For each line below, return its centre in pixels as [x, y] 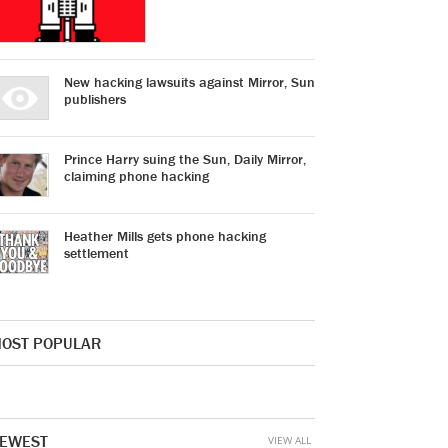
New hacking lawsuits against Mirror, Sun [189, 82]
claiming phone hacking [136, 176]
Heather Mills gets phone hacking [165, 236]
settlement [96, 253]
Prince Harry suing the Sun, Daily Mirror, [185, 159]
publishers [95, 99]
